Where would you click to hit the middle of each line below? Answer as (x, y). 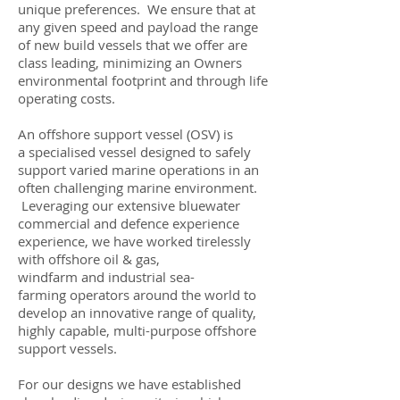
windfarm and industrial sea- (106, 277)
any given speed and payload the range (138, 27)
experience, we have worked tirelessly (134, 241)
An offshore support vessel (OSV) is (125, 134)
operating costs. (67, 98)
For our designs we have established (129, 384)
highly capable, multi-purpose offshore (137, 330)
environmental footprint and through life (143, 80)
